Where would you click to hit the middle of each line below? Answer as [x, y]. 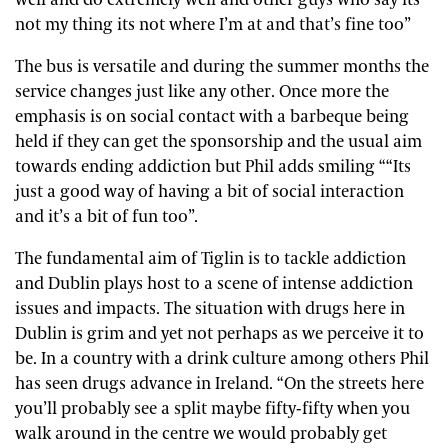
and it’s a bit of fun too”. [106, 216]
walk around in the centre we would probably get [201, 433]
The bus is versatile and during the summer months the [222, 66]
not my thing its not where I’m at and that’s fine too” [213, 24]
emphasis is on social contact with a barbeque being [212, 116]
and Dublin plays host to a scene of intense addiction [214, 283]
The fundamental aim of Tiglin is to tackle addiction [210, 258]
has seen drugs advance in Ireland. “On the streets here [219, 383]
